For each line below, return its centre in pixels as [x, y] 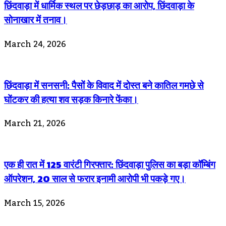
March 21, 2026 [35, 124]
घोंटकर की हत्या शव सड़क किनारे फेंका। [71, 99]
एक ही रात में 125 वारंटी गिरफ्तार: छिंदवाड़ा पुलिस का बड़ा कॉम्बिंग [110, 165]
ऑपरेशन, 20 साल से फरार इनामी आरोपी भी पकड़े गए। [95, 179]
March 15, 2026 [35, 203]
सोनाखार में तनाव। [36, 20]
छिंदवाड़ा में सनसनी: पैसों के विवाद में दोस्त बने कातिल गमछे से [104, 85]
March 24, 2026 [35, 45]
